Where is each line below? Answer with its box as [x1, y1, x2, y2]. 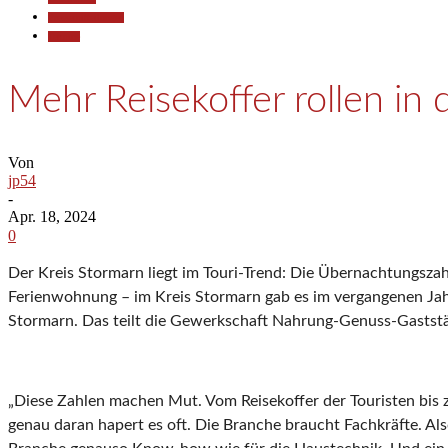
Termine [48, 31, 80, 42]
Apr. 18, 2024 [8, 208, 96, 226]
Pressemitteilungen [48, 12, 124, 23]
